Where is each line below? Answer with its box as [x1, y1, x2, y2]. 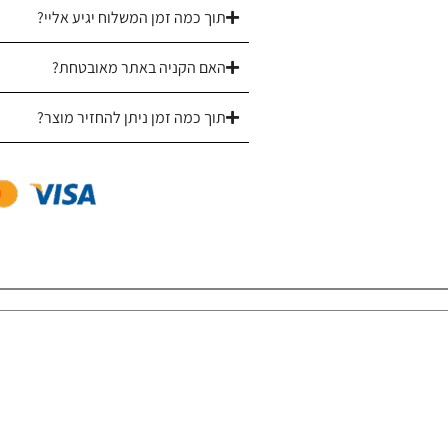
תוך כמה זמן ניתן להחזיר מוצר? [37, 106, 227, 128]
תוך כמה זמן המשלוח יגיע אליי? [37, 6, 227, 28]
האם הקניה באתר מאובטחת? [52, 56, 227, 78]
